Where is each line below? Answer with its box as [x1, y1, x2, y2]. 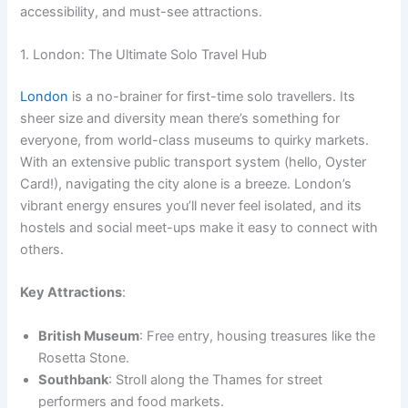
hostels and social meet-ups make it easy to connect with [20, 219, 379, 236]
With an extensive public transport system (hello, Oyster [20, 153, 367, 170]
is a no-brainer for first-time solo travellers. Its [68, 87, 356, 105]
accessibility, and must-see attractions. [20, 3, 263, 20]
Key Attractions [20, 284, 123, 301]
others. [20, 240, 65, 258]
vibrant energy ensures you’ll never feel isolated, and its [20, 197, 362, 214]
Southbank [38, 371, 109, 388]
